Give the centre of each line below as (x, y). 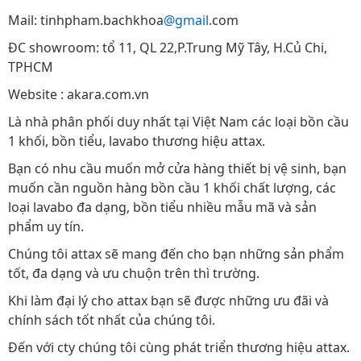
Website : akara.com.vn (79, 94)
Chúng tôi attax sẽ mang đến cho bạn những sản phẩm (176, 254)
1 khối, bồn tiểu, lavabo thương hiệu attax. (137, 141)
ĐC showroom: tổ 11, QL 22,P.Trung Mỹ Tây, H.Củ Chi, (168, 48)
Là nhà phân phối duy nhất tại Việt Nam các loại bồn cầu (178, 122)
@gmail (186, 20)
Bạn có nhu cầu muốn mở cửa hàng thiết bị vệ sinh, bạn (177, 168)
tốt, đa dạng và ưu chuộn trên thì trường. (134, 273)
